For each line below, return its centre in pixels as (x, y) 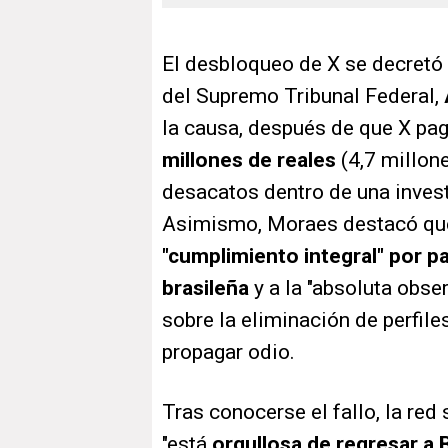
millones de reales (249, 160)
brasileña (205, 288)
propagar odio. (228, 352)
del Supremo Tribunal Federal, (303, 96)
